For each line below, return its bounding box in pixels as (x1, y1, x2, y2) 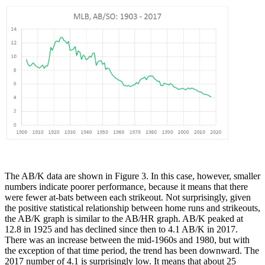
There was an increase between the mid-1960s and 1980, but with (5, 234, 250, 245)
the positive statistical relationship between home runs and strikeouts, (5, 202, 260, 213)
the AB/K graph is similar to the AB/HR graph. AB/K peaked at (5, 213, 243, 224)
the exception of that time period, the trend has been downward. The (5, 245, 259, 256)
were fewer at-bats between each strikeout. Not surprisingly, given (5, 192, 251, 202)
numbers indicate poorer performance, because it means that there (5, 181, 248, 192)
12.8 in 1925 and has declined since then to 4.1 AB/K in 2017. (5, 224, 238, 234)
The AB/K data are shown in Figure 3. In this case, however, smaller (5, 170, 260, 181)
